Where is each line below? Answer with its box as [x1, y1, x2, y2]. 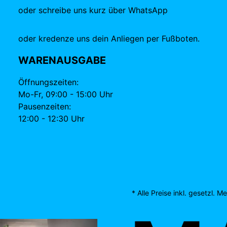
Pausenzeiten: [18, 101, 71, 111]
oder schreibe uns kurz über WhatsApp [18, 5, 168, 15]
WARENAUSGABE [18, 54, 106, 66]
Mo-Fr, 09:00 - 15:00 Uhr [18, 89, 113, 99]
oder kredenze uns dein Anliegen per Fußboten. [18, 33, 200, 44]
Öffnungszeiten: [18, 77, 79, 87]
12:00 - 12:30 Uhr [18, 113, 85, 124]
